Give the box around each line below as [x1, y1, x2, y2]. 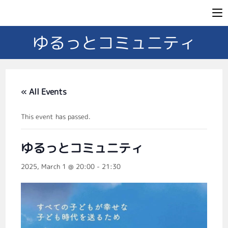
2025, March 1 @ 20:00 [21, 162, 95, 171]
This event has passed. [21, 112, 91, 121]
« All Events [21, 86, 67, 97]
